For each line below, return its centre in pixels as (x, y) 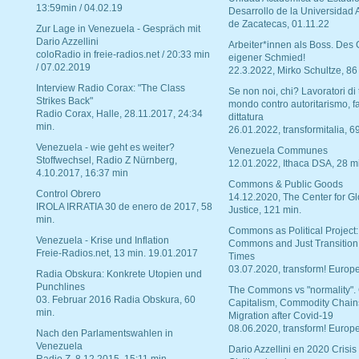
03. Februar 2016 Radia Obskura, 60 (116, 300)
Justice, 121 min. (265, 210)
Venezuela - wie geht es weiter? (105, 148)
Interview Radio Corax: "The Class (111, 89)
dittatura (246, 117)
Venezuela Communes (278, 151)
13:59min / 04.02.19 (79, 8)
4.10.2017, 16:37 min (82, 173)
